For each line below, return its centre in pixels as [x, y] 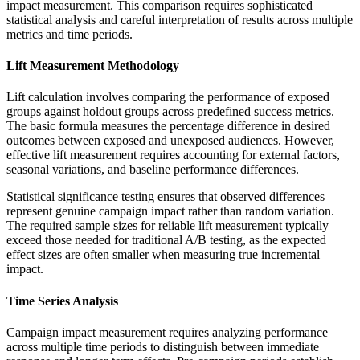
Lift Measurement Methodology [93, 66]
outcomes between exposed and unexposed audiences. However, [170, 141]
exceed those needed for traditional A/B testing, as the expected [166, 240]
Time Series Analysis [62, 301]
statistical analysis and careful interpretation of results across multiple [180, 19]
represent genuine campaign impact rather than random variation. [170, 211]
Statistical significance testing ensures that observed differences [166, 197]
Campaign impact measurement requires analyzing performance [167, 332]
